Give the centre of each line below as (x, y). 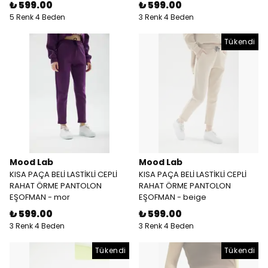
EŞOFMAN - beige (173, 197)
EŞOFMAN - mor (40, 197)
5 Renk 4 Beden (37, 17)
